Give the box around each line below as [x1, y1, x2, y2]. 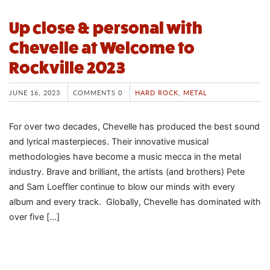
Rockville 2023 [9, 58, 125, 77]
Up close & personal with [9, 18, 202, 37]
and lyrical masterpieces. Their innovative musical [9, 136, 209, 147]
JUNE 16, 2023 [9, 87, 60, 97]
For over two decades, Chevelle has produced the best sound [9, 121, 260, 132]
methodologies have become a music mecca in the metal [9, 151, 241, 162]
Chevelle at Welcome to [9, 38, 195, 57]
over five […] [9, 212, 60, 222]
